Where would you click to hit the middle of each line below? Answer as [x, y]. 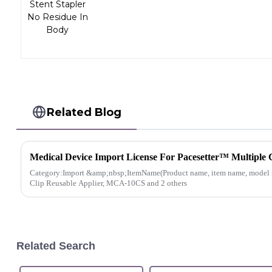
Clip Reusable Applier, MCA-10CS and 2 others [108, 183]
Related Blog [84, 112]
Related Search [56, 246]
